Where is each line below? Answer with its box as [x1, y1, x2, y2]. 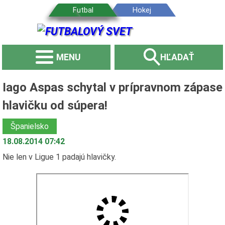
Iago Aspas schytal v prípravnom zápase [2, 80, 222, 94]
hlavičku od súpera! [2, 98, 107, 113]
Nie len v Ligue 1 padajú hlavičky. [2, 152, 116, 162]
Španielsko [10, 121, 49, 131]
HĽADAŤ [160, 52, 194, 62]
